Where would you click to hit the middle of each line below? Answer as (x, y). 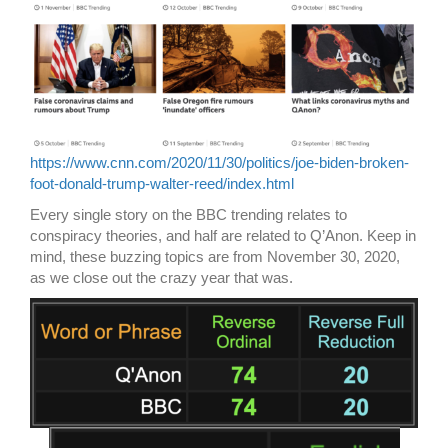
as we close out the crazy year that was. (161, 278)
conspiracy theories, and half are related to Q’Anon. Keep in (223, 236)
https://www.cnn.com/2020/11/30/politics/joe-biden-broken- (219, 163)
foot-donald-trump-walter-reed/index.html (162, 184)
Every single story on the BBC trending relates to (188, 215)
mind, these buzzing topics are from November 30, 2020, (215, 257)
